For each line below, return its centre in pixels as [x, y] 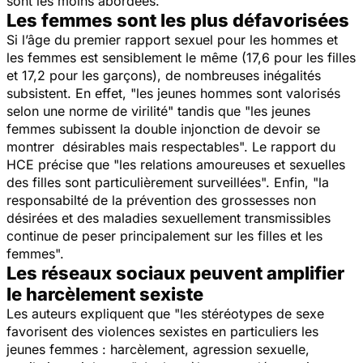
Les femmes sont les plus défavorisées [178, 20]
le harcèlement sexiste [105, 294]
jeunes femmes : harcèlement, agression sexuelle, [158, 349]
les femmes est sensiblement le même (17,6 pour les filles [181, 57]
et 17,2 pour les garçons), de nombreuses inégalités [164, 75]
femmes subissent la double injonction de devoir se [163, 128]
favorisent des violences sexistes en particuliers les [162, 331]
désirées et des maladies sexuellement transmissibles [169, 218]
